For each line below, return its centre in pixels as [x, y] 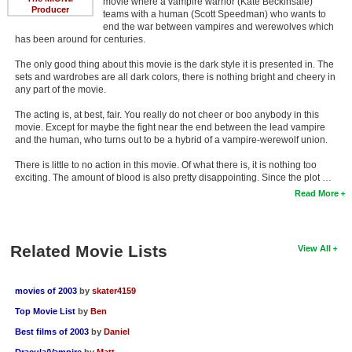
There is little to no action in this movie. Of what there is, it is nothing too [165, 165]
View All [315, 248]
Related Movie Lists [88, 251]
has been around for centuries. [80, 39]
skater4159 [114, 290]
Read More [317, 193]
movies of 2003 [46, 290]
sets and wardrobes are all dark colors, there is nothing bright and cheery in [175, 77]
